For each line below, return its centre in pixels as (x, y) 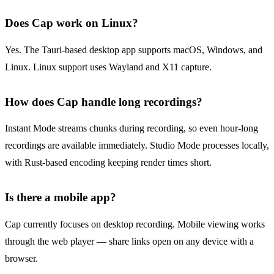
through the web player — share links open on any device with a (129, 242)
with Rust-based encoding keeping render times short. (108, 163)
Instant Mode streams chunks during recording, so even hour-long (131, 128)
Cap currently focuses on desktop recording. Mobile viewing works (135, 224)
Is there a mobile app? (61, 198)
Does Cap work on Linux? (72, 23)
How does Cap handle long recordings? (104, 102)
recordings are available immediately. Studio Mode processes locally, (137, 146)
